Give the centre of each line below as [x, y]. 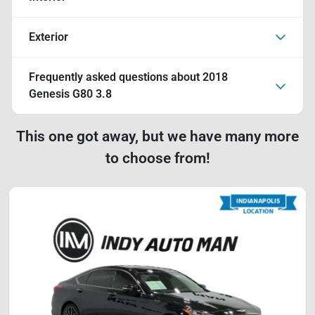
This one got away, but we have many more [157, 136]
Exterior [49, 37]
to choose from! [157, 158]
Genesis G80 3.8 [70, 94]
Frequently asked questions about [116, 77]
